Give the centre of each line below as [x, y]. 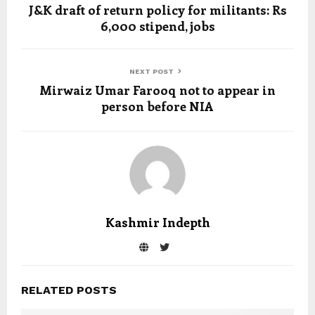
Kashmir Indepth [157, 222]
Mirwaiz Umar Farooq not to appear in [157, 90]
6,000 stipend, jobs [157, 26]
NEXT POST [152, 71]
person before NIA [157, 106]
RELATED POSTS [69, 290]
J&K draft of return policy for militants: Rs [157, 10]
